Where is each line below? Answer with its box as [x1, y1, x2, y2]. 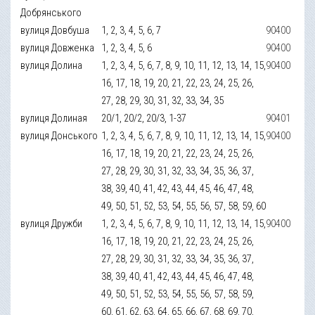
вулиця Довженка [20, 41, 95, 54]
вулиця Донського [20, 129, 98, 142]
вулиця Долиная [20, 111, 88, 124]
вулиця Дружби [20, 217, 83, 230]
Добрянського [20, 6, 82, 19]
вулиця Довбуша [20, 23, 90, 37]
